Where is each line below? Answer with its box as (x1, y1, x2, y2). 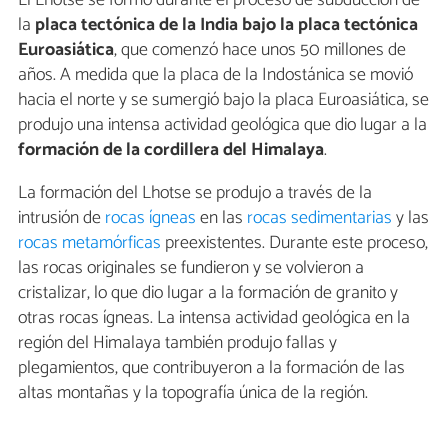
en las (196, 202, 247, 233)
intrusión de (18, 202, 105, 233)
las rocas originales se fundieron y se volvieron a (18, 252, 364, 283)
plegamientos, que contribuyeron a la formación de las (18, 352, 405, 383)
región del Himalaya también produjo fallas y (18, 327, 337, 358)
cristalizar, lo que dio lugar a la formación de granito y (18, 277, 398, 308)
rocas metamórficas (18, 227, 161, 258)
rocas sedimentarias (247, 202, 392, 233)
